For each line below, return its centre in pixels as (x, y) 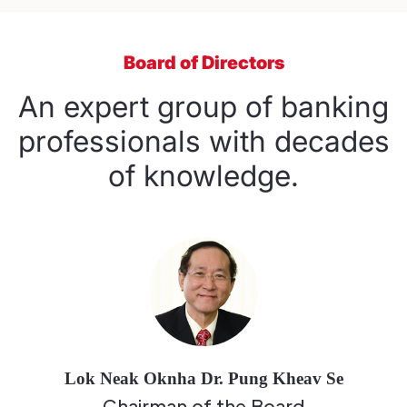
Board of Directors (203, 63)
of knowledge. (203, 176)
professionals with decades (203, 142)
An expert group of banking (203, 107)
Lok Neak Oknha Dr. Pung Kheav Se (203, 379)
